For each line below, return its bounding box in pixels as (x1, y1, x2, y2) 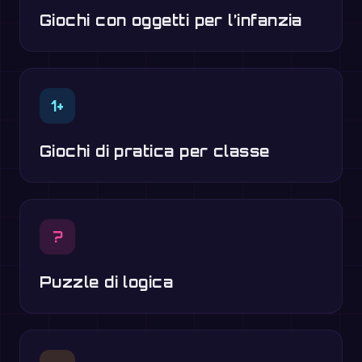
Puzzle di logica (40, 273, 174, 291)
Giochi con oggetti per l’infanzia (40, 11, 302, 29)
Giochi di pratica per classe (40, 142, 270, 160)
